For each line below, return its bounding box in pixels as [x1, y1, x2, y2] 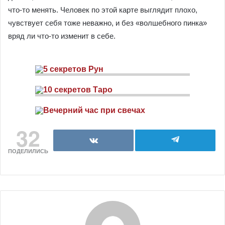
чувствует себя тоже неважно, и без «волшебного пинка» [8, 18, 207, 27]
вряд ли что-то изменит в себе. [8, 31, 116, 40]
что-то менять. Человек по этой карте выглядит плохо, [8, 5, 197, 14]
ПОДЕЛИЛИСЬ [8, 148, 48, 154]
